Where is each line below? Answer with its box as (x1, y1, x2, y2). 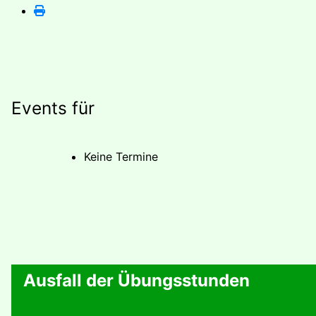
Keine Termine (84, 150, 158, 164)
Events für (11, 97, 95, 119)
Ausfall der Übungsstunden (23, 270, 250, 291)
